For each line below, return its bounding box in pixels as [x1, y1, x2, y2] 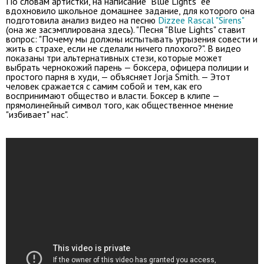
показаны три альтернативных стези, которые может [6, 51, 222, 64]
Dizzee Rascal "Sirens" [158, 14, 245, 26]
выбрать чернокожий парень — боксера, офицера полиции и [6, 61, 249, 73]
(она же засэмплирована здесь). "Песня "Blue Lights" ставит [6, 23, 246, 35]
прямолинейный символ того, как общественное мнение [6, 98, 233, 111]
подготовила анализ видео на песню [6, 14, 158, 26]
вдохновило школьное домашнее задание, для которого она [6, 4, 255, 16]
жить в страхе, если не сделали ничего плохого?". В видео [6, 42, 241, 54]
